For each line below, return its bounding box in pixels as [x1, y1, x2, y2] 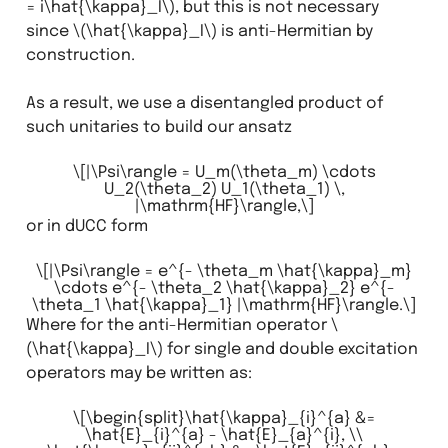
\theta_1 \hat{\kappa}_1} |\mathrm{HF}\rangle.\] [32, 296, 416, 314]
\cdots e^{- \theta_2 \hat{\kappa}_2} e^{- [53, 279, 395, 297]
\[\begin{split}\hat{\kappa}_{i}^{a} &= [72, 409, 376, 427]
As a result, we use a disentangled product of [25, 94, 383, 112]
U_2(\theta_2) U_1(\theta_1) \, [103, 180, 345, 198]
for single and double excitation [162, 340, 418, 358]
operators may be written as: [25, 364, 252, 382]
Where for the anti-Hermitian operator [25, 316, 331, 334]
